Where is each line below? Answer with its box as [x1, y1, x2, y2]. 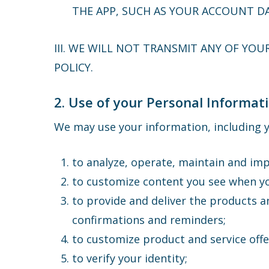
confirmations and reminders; [72, 213, 226, 227]
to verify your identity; [72, 251, 188, 265]
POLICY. [54, 60, 94, 74]
